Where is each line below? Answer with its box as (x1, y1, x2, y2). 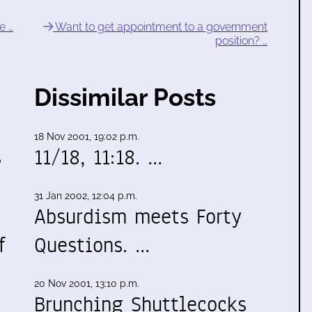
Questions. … (34, 231, 150, 260)
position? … (215, 34, 267, 47)
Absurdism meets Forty (34, 202, 242, 231)
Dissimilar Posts (34, 83, 216, 111)
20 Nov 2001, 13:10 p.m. (34, 278, 139, 289)
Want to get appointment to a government (53, 20, 267, 33)
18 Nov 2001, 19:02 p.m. (34, 131, 139, 142)
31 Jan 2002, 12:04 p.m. (34, 190, 137, 201)
